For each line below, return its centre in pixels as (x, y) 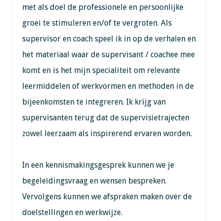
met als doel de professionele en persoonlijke (103, 7)
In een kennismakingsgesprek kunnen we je (98, 165)
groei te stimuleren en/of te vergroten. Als (97, 23)
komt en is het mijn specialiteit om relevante (101, 70)
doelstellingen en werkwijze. (72, 212)
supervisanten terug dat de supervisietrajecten (106, 117)
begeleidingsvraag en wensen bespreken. (94, 181)
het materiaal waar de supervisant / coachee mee (108, 54)
